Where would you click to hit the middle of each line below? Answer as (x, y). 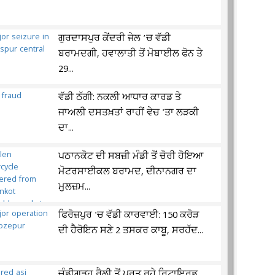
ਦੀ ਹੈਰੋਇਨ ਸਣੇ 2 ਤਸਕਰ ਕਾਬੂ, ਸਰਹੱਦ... (131, 231)
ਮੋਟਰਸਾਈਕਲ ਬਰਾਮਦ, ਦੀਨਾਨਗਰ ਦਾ (128, 172)
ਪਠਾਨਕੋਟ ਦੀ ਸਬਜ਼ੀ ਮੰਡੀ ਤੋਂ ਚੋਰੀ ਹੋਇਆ (131, 157)
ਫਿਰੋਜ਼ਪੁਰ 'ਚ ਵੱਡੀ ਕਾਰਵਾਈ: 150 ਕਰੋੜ (129, 215)
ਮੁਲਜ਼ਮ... (75, 187)
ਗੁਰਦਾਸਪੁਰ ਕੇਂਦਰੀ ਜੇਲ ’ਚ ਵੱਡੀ (115, 39)
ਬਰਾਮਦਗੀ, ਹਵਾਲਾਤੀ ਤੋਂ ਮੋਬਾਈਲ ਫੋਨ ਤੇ (131, 54)
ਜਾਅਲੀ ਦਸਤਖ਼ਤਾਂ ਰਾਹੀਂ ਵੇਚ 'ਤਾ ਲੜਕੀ (129, 113)
